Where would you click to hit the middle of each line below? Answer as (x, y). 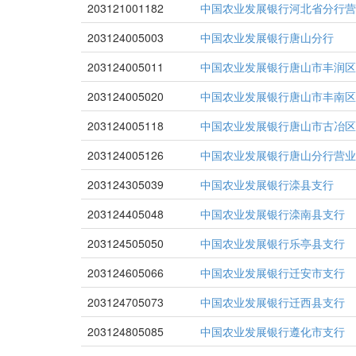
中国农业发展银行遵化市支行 (273, 331)
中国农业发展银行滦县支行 (267, 184)
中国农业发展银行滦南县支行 (273, 214)
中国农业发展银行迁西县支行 (273, 302)
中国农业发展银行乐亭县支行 (273, 243)
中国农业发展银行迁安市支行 (273, 273)
